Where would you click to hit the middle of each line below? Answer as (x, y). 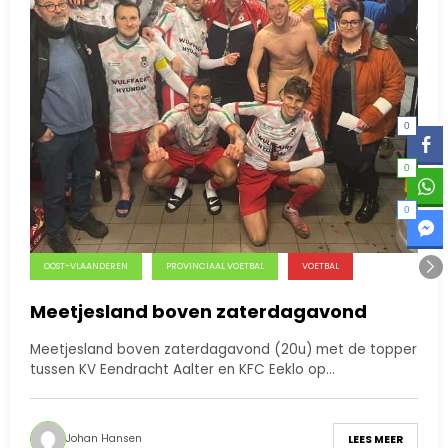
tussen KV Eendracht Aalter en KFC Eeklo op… (182, 370)
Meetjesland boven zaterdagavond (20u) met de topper (223, 350)
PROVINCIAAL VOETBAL (215, 266)
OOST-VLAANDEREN (86, 266)
